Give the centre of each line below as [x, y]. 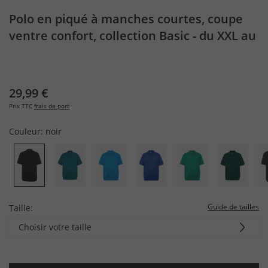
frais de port [52, 106]
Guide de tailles [233, 206]
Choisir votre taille [55, 227]
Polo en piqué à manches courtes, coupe [126, 19]
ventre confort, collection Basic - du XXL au [133, 36]
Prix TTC [21, 106]
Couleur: [27, 131]
